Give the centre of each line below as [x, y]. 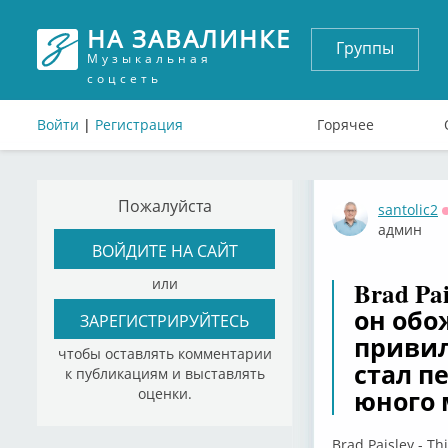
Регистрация [139, 124]
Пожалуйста [164, 205]
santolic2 [408, 209]
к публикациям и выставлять [164, 373]
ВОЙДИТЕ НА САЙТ [164, 250]
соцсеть [124, 78]
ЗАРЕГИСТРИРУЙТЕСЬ [164, 320]
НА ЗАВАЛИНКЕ [189, 38]
